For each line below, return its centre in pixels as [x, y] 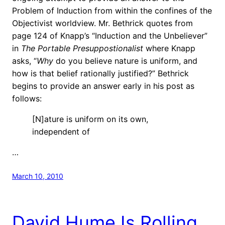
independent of [61, 131]
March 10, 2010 [38, 176]
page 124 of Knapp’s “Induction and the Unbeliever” [110, 35]
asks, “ [24, 61]
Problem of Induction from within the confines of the [112, 10]
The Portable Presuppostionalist [82, 48]
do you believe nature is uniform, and [125, 61]
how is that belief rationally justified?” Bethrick [100, 73]
